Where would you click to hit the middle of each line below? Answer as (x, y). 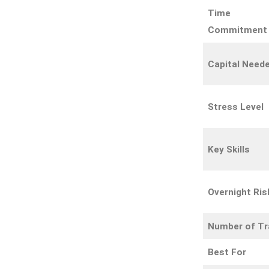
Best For (227, 252)
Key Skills (229, 149)
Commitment (238, 30)
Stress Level (236, 107)
